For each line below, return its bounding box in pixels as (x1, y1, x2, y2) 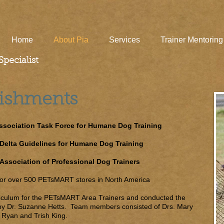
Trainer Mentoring (160, 35, 223, 44)
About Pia (53, 35, 88, 44)
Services (109, 35, 140, 44)
